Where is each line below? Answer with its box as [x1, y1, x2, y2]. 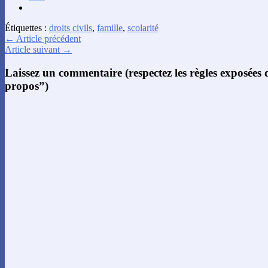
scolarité [127, 23, 159, 33]
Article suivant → [5, 44, 72, 55]
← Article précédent [5, 33, 81, 44]
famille [97, 23, 123, 33]
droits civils [49, 23, 92, 33]
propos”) [5, 80, 48, 93]
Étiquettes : [5, 23, 49, 33]
